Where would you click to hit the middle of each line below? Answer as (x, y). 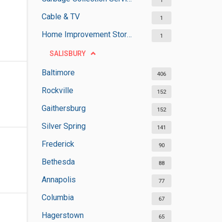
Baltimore (58, 73)
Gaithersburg (63, 108)
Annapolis (58, 180)
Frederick (58, 144)
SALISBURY (67, 54)
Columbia (57, 197)
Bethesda (58, 162)
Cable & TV (60, 17)
